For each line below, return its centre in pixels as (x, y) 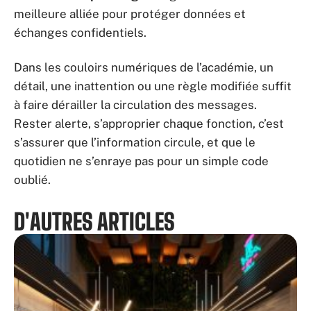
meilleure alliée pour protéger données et (130, 14)
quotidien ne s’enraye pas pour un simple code (141, 161)
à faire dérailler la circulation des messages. (135, 104)
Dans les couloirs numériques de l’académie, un (144, 67)
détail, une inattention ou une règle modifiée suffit (153, 86)
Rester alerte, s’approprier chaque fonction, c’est (149, 123)
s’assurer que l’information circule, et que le (135, 142)
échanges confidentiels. (80, 33)
